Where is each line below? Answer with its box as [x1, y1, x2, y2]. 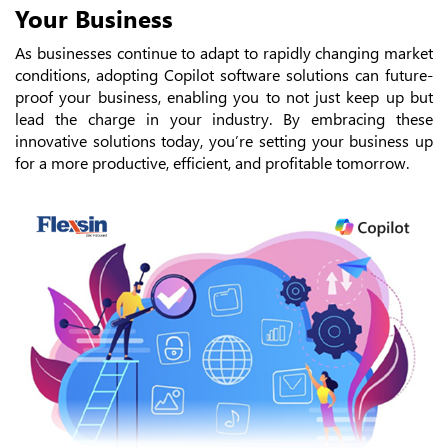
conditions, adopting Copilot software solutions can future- [15, 64, 433, 86]
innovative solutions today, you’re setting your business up [15, 130, 433, 152]
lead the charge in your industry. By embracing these [15, 108, 433, 130]
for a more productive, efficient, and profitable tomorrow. [15, 152, 409, 174]
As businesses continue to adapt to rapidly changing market [15, 42, 433, 64]
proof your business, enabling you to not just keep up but [15, 86, 433, 108]
